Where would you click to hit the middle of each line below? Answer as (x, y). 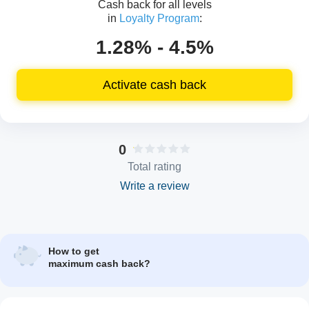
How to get (74, 251)
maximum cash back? (99, 264)
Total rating (154, 167)
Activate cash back (159, 85)
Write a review (154, 186)
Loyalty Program (159, 19)
